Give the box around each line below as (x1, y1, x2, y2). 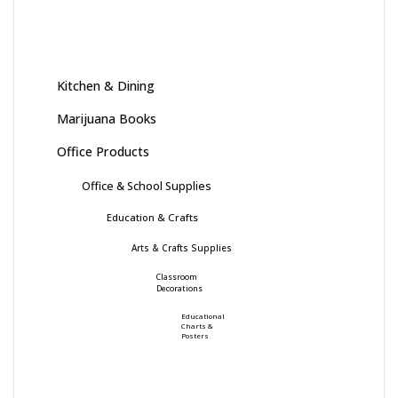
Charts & (181, 321, 213, 330)
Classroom (156, 271, 197, 283)
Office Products (57, 142, 149, 160)
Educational (181, 311, 225, 321)
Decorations (156, 283, 203, 294)
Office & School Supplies (82, 177, 211, 194)
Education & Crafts (107, 210, 198, 224)
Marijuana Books (57, 109, 156, 127)
